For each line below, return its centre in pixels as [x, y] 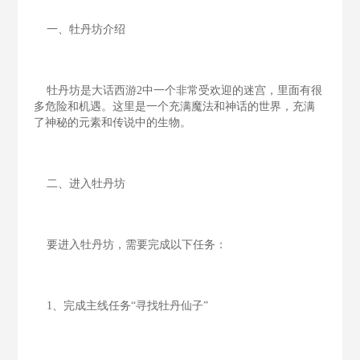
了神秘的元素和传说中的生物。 [113, 123]
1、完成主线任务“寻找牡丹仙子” [121, 306]
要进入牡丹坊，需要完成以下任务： [131, 245]
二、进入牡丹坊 [80, 184]
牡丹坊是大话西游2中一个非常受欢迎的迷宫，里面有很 [178, 90]
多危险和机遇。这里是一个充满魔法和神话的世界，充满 [175, 106]
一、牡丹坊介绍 [80, 29]
